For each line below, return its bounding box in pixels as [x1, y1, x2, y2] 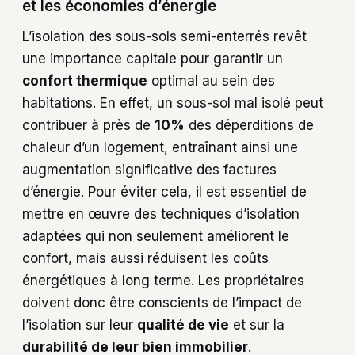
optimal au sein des [147, 72, 275, 89]
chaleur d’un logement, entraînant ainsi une [22, 139, 298, 155]
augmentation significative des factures [22, 161, 277, 177]
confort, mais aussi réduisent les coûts [22, 250, 269, 266]
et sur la [229, 316, 284, 333]
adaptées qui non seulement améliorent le [22, 227, 289, 244]
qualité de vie [137, 316, 229, 333]
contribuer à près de [22, 116, 155, 133]
